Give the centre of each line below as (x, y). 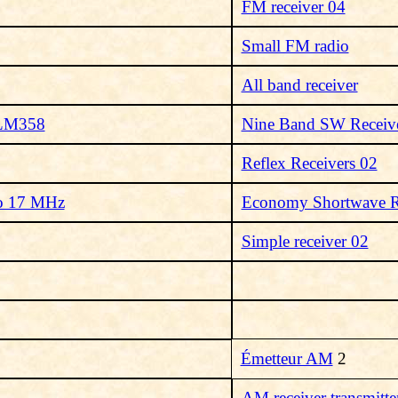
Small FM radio (295, 46)
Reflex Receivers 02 (309, 163)
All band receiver (299, 85)
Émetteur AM (287, 358)
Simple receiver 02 (305, 241)
